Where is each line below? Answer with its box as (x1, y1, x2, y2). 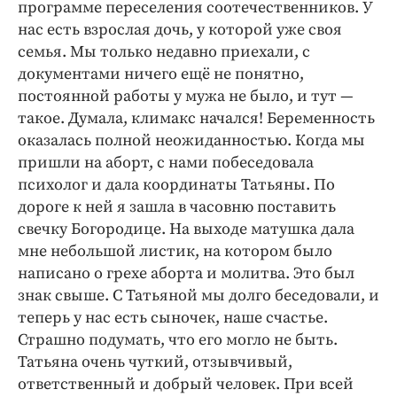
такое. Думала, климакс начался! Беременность (18, 108, 375, 129)
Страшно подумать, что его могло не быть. (18, 330, 338, 351)
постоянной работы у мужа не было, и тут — (18, 86, 354, 107)
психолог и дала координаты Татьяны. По (18, 175, 335, 196)
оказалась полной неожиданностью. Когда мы (18, 130, 365, 152)
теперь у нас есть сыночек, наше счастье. (18, 307, 331, 329)
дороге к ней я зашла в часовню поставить (18, 197, 336, 218)
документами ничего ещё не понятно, (18, 64, 304, 85)
